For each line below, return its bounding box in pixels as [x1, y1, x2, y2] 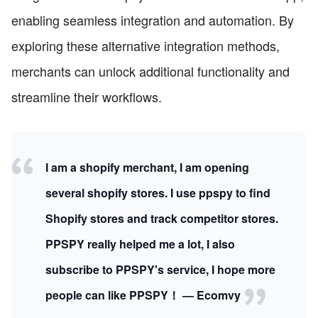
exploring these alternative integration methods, [11, 35, 280, 55]
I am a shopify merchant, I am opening [45, 158, 249, 175]
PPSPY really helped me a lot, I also [45, 235, 235, 252]
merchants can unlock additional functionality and [11, 61, 290, 80]
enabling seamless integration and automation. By [11, 10, 294, 29]
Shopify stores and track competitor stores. [45, 209, 278, 226]
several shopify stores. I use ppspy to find [45, 184, 270, 201]
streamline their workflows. [11, 87, 162, 106]
